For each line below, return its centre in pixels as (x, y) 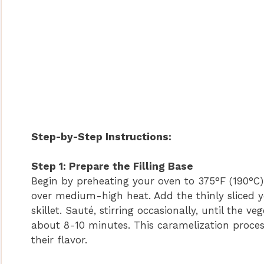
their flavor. (59, 240)
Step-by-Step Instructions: (101, 136)
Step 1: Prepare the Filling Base (112, 166)
